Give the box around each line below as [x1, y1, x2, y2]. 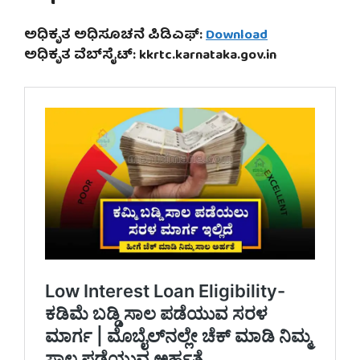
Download [206, 24, 268, 48]
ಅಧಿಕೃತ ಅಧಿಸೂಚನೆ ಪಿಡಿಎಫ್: [24, 24, 206, 48]
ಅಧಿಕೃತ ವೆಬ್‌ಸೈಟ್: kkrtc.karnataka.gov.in [24, 44, 276, 68]
